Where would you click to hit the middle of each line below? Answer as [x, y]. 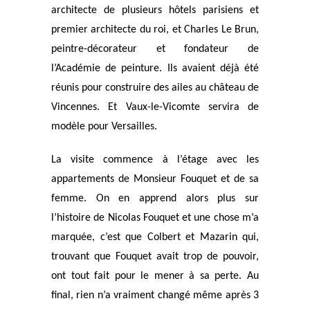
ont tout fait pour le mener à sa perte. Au [155, 276]
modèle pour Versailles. [104, 127]
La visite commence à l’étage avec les [155, 160]
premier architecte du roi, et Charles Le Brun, [155, 30]
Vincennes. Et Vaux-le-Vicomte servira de [155, 107]
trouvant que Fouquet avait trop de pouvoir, [155, 257]
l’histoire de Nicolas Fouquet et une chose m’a [155, 218]
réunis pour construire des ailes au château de [155, 88]
